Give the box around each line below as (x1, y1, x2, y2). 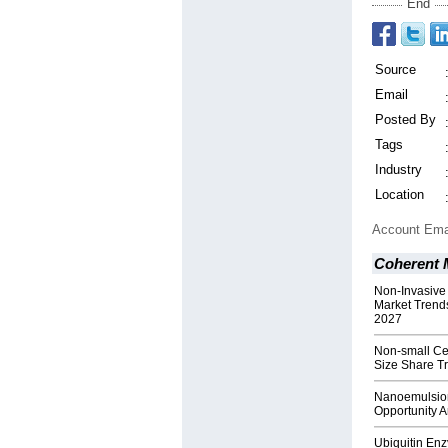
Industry (375, 162, 422, 178)
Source (375, 62, 416, 78)
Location (375, 187, 424, 203)
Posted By (375, 112, 436, 128)
